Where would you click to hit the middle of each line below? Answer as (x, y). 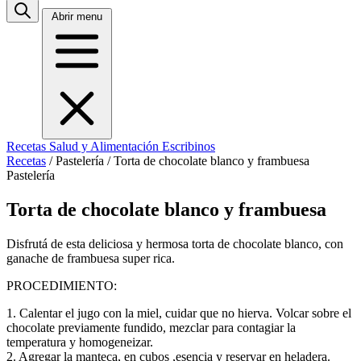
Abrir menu (77, 17)
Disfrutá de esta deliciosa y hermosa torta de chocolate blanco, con (175, 243)
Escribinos (189, 146)
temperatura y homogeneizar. (80, 342)
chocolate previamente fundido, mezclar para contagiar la (151, 327)
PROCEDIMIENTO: (62, 285)
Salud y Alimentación (106, 146)
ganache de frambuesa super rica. (91, 258)
